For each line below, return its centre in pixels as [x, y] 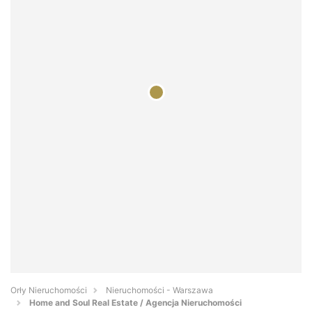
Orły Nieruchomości [49, 290]
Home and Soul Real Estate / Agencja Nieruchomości [135, 303]
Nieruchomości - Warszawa [159, 290]
